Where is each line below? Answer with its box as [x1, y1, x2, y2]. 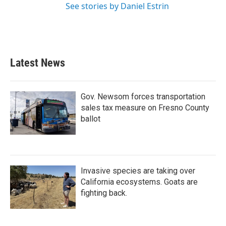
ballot [81, 114, 100, 124]
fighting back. [81, 188, 127, 198]
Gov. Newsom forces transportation [81, 92, 205, 101]
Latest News [10, 56, 65, 69]
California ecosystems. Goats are [81, 177, 198, 187]
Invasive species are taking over [81, 166, 195, 176]
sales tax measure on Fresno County [81, 103, 209, 112]
